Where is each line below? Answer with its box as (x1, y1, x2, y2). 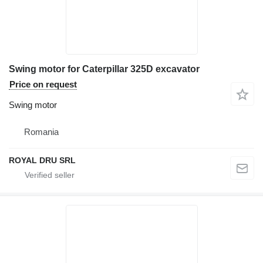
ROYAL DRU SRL (9, 155, 76, 165)
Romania (24, 126, 59, 137)
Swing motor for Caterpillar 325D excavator (9, 63, 200, 74)
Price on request (9, 79, 77, 89)
